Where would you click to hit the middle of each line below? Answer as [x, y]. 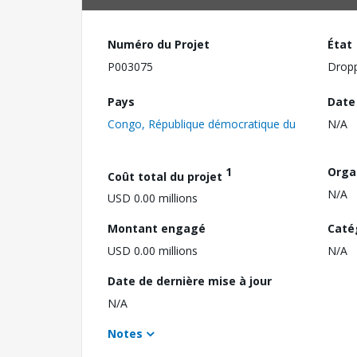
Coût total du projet [167, 176]
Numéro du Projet [159, 44]
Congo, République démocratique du [202, 124]
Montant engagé [157, 229]
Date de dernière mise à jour [190, 281]
